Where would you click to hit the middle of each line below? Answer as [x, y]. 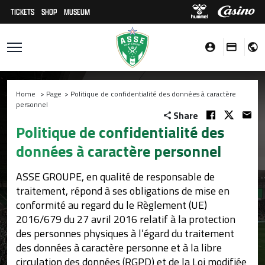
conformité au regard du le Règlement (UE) [112, 205]
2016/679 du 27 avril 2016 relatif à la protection [126, 219]
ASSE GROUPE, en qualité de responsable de [115, 177]
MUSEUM [77, 12]
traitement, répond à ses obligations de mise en [123, 191]
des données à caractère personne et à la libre [119, 248]
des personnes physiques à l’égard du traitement [125, 233]
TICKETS [22, 12]
